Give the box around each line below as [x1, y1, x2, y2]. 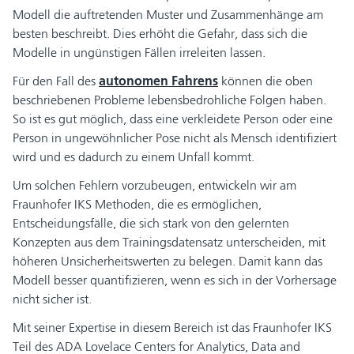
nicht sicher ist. [13, 291, 92, 307]
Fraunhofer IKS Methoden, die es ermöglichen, [13, 196, 262, 212]
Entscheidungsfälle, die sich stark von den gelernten [13, 215, 289, 231]
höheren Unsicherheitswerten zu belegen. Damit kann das [13, 253, 322, 269]
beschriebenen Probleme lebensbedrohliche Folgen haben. [13, 92, 326, 107]
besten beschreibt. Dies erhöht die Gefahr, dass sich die [13, 25, 307, 41]
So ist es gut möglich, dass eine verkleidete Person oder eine [13, 111, 333, 126]
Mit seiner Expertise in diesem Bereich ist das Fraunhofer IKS [13, 319, 332, 335]
